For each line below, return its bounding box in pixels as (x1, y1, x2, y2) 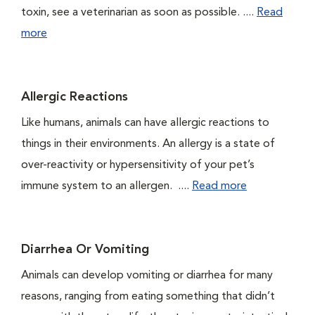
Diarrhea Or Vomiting (21, 243, 149, 256)
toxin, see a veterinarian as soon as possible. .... (21, 7, 257, 18)
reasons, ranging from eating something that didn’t (21, 291, 275, 302)
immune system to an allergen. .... (21, 181, 192, 192)
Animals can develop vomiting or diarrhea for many (21, 270, 273, 281)
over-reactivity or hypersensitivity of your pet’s (21, 160, 255, 171)
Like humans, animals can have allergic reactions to (21, 117, 269, 129)
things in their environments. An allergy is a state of (21, 139, 275, 150)
